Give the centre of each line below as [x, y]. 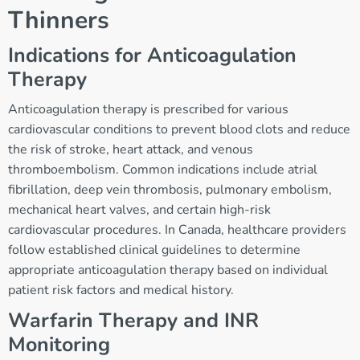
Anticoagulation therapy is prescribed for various [148, 110]
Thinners [59, 21]
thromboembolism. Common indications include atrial [163, 170]
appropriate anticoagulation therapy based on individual [168, 270]
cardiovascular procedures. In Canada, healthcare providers [177, 230]
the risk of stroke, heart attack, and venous [131, 150]
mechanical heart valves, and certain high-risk [139, 210]
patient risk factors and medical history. [121, 290]
